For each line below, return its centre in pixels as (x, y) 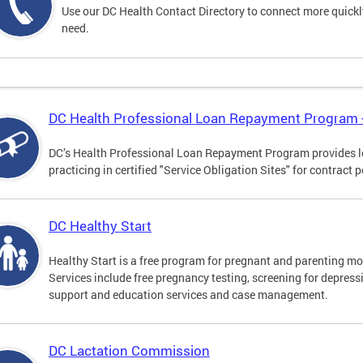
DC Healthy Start (100, 226)
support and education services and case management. (188, 295)
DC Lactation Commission (129, 351)
